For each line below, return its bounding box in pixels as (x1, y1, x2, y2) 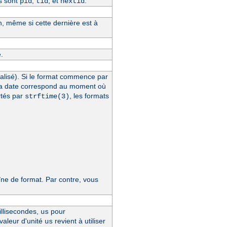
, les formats (69, 91, 109, 100)
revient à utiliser (52, 216, 105, 225)
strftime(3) (24, 92, 69, 100)
